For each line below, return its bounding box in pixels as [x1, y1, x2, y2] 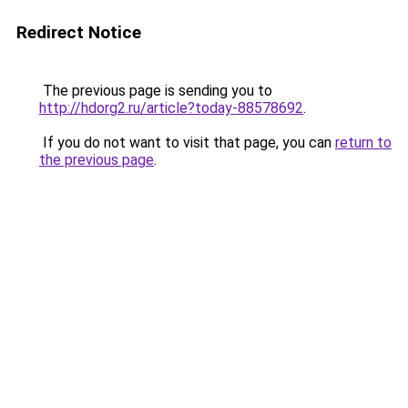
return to [335, 134, 392, 151]
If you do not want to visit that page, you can [39, 134, 335, 151]
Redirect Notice [16, 22, 141, 43]
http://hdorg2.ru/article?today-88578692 [39, 99, 303, 117]
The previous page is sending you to [39, 82, 272, 99]
